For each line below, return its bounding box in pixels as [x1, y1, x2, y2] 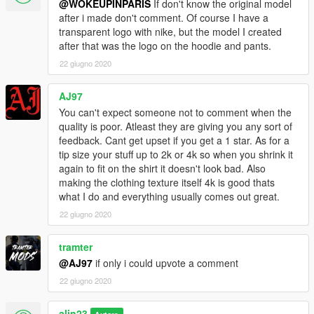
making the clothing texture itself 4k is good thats [59, 175, 275, 190]
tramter [59, 240, 93, 254]
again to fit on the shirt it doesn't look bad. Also [59, 161, 266, 176]
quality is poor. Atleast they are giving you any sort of [59, 119, 292, 134]
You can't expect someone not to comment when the [59, 105, 292, 120]
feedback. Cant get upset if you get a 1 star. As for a [59, 133, 289, 148]
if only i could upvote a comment [93, 256, 238, 271]
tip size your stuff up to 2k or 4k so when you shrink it [59, 147, 293, 162]
